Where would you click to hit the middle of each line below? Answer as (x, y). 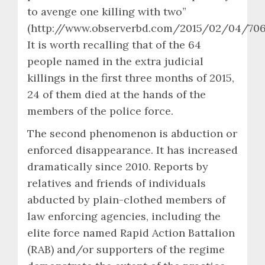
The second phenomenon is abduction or (132, 133)
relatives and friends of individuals (117, 183)
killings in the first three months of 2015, (131, 77)
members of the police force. (100, 111)
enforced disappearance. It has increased (132, 150)
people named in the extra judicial (115, 61)
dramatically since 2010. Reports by (118, 166)
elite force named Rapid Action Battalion (131, 232)
